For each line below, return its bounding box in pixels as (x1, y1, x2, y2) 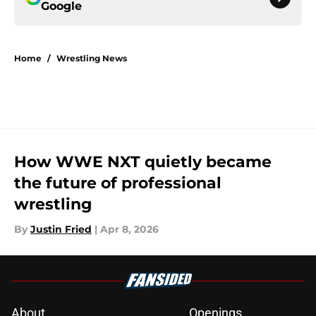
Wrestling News (56, 53, 127, 64)
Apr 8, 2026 (100, 223, 159, 236)
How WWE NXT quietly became (14, 152, 272, 172)
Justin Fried (30, 223, 92, 236)
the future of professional (14, 174, 221, 193)
